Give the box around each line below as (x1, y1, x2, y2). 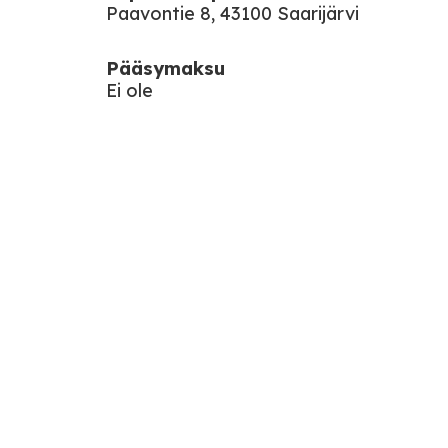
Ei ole (106, 79, 153, 102)
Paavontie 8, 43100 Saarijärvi (106, 2, 359, 25)
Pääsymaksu (106, 57, 225, 80)
